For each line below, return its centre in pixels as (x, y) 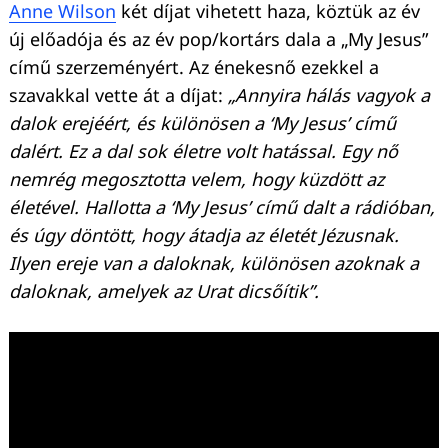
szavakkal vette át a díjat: (116, 95)
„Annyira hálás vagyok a (326, 95)
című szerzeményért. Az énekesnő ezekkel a (194, 67)
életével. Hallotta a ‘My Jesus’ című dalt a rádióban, (222, 207)
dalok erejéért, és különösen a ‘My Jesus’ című (202, 123)
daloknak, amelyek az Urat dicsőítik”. (164, 291)
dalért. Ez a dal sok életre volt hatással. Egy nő (203, 151)
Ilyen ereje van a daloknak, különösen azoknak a (214, 263)
